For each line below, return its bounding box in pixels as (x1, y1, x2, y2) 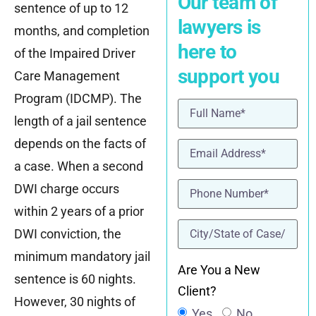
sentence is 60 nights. (14, 272, 136, 287)
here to (177, 39, 237, 63)
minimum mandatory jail (14, 249, 150, 265)
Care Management (14, 68, 120, 84)
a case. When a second (14, 159, 143, 174)
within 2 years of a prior (14, 204, 144, 219)
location (176, 217, 221, 233)
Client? (177, 284, 217, 299)
